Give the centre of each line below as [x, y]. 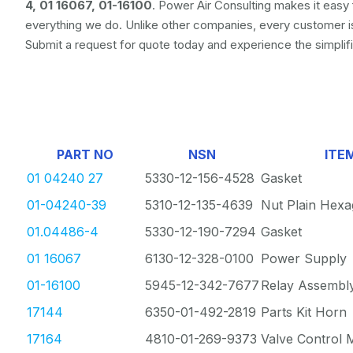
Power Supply [304, 258]
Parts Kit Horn [304, 312]
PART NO [85, 154]
